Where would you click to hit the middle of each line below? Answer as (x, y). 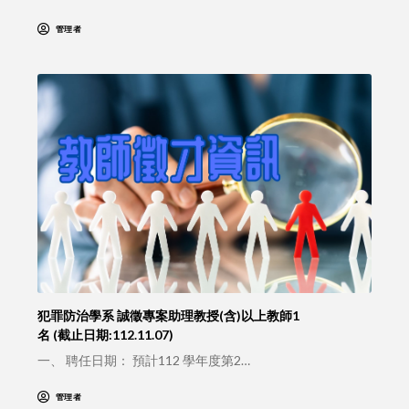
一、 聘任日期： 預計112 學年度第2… (143, 361)
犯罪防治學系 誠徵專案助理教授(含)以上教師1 (168, 316)
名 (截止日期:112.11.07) (105, 335)
